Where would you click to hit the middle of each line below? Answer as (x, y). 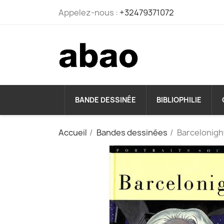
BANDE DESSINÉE (105, 100)
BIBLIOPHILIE (179, 100)
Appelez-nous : (89, 12)
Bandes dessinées (132, 133)
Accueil (73, 133)
